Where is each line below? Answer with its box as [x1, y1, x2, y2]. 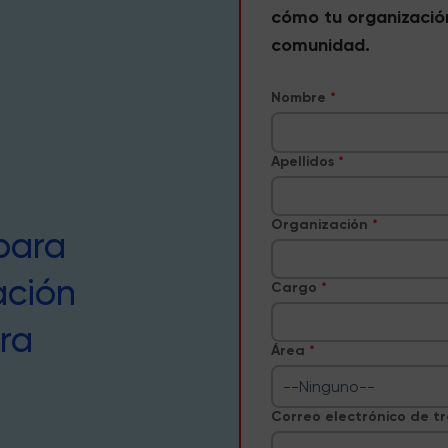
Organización [271, 215, 368, 233]
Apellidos [271, 152, 334, 170]
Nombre [271, 88, 326, 106]
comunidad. [271, 33, 370, 56]
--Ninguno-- [282, 377, 375, 397]
